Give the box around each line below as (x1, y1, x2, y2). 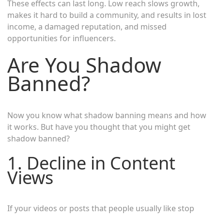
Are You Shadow (7, 50, 161, 78)
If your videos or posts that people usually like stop (7, 202, 194, 214)
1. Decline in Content (7, 151, 175, 175)
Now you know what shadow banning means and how (7, 109, 206, 121)
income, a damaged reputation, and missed (7, 21, 167, 32)
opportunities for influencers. (7, 32, 116, 44)
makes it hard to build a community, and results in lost (7, 9, 206, 20)
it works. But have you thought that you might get (7, 121, 190, 132)
